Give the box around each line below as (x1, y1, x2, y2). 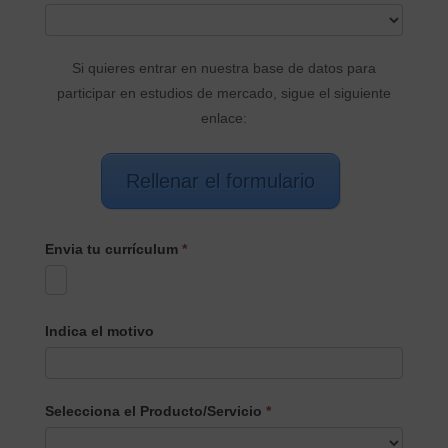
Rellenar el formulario (126, 169, 316, 192)
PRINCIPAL (43, 3, 122, 21)
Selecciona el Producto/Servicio (44, 402, 266, 419)
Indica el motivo (44, 322, 154, 339)
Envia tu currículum (44, 240, 182, 257)
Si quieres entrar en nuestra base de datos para (71, 59, 376, 76)
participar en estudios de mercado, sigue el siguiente (56, 84, 391, 101)
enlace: (200, 109, 247, 126)
